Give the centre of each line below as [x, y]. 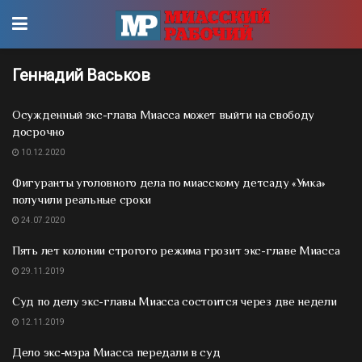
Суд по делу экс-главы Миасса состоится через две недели [175, 301]
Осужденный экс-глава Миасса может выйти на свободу [163, 114]
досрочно [38, 131]
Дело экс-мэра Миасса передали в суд [116, 352]
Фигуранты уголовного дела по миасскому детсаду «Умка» [169, 182]
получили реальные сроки [82, 199]
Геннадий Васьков [81, 75]
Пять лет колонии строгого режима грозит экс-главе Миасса [176, 250]
